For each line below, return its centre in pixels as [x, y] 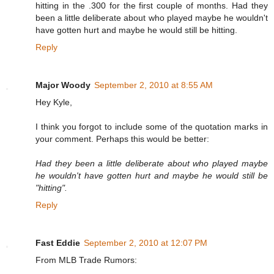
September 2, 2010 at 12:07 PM [146, 243]
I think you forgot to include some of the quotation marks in [152, 127]
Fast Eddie [58, 243]
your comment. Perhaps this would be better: [122, 139]
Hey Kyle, [54, 102]
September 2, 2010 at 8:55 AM [154, 85]
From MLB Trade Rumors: [86, 260]
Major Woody [63, 85]
